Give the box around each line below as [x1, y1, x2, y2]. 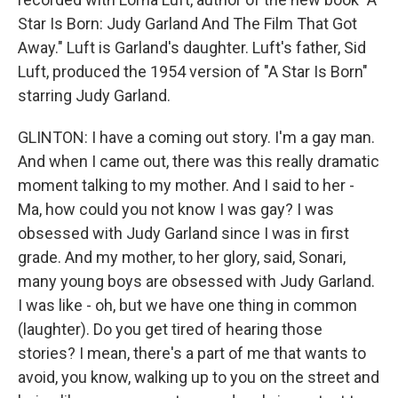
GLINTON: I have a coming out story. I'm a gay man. [18, 127, 375, 147]
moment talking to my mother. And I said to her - [18, 175, 354, 195]
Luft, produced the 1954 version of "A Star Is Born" [18, 61, 368, 81]
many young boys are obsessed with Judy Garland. [18, 271, 375, 291]
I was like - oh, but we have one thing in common [18, 295, 357, 314]
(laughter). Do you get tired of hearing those [18, 319, 322, 338]
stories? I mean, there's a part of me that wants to [18, 343, 366, 362]
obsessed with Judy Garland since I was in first [18, 223, 349, 243]
